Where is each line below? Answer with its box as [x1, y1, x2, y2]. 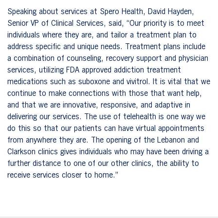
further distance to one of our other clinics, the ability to [7, 160, 199, 168]
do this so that [7, 125, 58, 133]
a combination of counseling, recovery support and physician [7, 54, 208, 63]
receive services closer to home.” [7, 171, 118, 180]
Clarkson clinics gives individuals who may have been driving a [7, 148, 209, 156]
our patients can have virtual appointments [61, 125, 204, 133]
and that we [7, 101, 48, 109]
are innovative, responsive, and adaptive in [50, 101, 190, 109]
